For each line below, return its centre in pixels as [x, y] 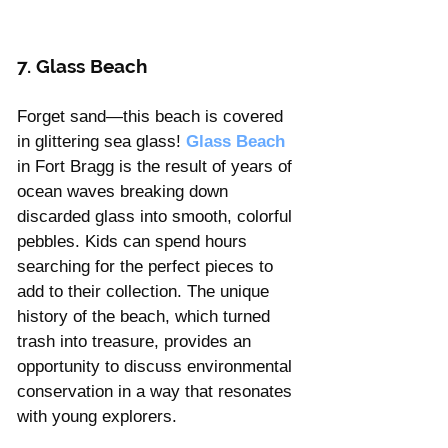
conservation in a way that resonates [157, 392]
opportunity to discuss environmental [157, 367]
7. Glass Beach [84, 66]
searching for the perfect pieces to [147, 267]
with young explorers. [97, 417]
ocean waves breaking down [125, 192]
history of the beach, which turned [146, 317]
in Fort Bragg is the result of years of [157, 167]
